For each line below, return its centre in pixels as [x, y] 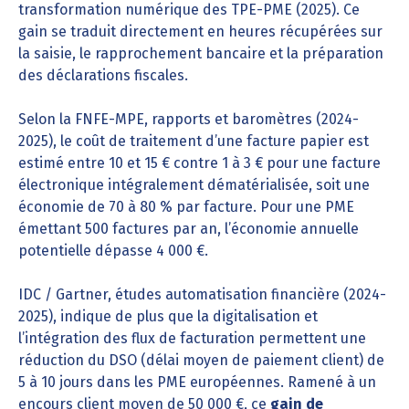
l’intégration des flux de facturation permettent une [192, 338]
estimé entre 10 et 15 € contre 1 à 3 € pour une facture [199, 163]
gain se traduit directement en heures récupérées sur [200, 31]
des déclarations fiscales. [103, 75]
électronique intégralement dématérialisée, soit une [194, 185]
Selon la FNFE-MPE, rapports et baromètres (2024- [189, 119]
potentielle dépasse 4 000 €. [113, 251]
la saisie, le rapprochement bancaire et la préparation [201, 53]
